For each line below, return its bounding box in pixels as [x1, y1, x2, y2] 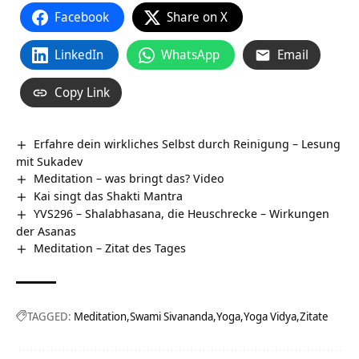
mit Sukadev [16, 152, 83, 169]
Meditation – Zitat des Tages [34, 239, 187, 256]
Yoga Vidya [244, 308, 296, 324]
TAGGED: [27, 308, 71, 324]
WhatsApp [161, 46, 220, 63]
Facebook [54, 8, 109, 26]
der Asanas [16, 222, 76, 239]
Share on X [167, 8, 228, 26]
